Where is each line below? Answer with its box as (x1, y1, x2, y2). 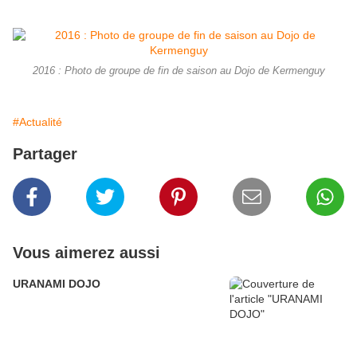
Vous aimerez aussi (13, 244, 160, 262)
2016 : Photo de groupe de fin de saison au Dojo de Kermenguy (32, 65, 325, 77)
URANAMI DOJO (13, 277, 100, 291)
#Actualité (13, 116, 62, 129)
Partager (13, 145, 77, 163)
